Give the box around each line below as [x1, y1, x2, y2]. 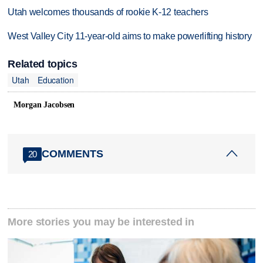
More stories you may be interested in [8, 216, 195, 228]
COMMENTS [42, 147, 104, 160]
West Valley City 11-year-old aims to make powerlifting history [8, 31, 252, 42]
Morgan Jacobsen [14, 100, 75, 110]
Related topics [8, 58, 77, 70]
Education [37, 74, 74, 86]
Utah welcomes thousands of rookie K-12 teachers [8, 7, 208, 18]
